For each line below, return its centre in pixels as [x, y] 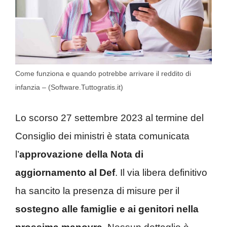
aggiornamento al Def [65, 172]
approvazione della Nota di [81, 154]
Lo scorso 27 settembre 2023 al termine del [109, 118]
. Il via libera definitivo [161, 172]
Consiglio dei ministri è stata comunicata [102, 136]
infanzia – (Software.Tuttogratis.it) [69, 87]
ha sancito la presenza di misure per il [97, 191]
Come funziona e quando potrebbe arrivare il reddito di [103, 74]
